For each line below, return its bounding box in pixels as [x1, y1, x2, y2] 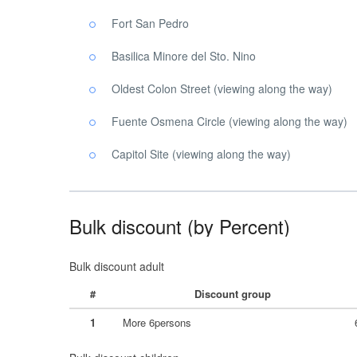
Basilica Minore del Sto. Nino [112, 48, 256, 64]
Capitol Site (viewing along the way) [112, 146, 291, 162]
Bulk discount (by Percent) [69, 212, 290, 240]
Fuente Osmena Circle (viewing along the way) [112, 113, 347, 129]
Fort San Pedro [112, 15, 189, 31]
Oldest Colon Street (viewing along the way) [112, 80, 332, 96]
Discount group [194, 286, 271, 301]
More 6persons [123, 315, 191, 330]
